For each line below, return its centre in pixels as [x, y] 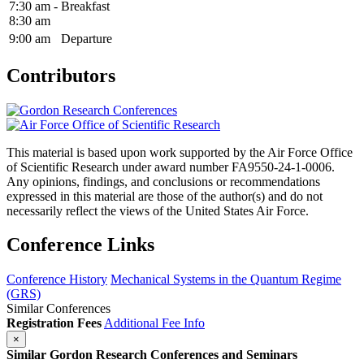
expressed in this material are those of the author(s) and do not [165, 196]
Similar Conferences [58, 309]
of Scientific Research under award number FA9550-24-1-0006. [171, 167]
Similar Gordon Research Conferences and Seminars [152, 355]
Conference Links [80, 245]
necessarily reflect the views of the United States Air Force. [158, 210]
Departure [87, 38]
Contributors [61, 75]
